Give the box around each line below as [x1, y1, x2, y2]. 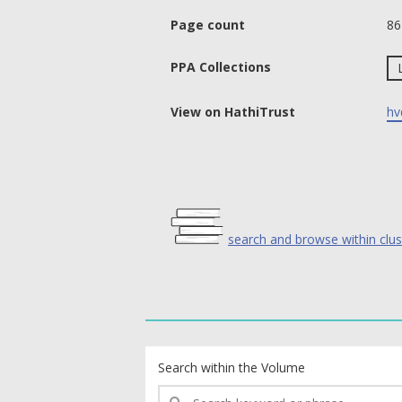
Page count [170, 16, 245, 33]
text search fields [158, 346, 257, 363]
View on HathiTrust [170, 103, 295, 120]
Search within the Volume [158, 359, 305, 376]
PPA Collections [170, 58, 271, 75]
